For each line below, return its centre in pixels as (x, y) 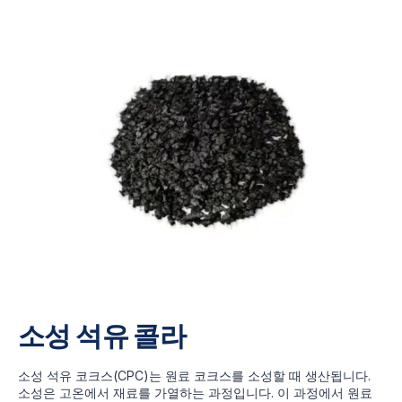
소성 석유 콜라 (102, 334)
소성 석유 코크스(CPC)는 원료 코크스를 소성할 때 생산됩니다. (194, 375)
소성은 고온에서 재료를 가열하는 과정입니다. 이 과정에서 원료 (195, 392)
